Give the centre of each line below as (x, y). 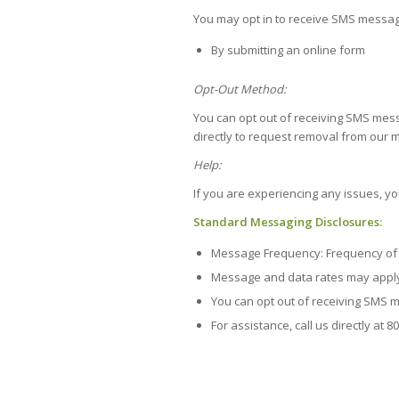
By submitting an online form (288, 49)
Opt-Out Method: (240, 89)
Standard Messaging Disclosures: (288, 221)
